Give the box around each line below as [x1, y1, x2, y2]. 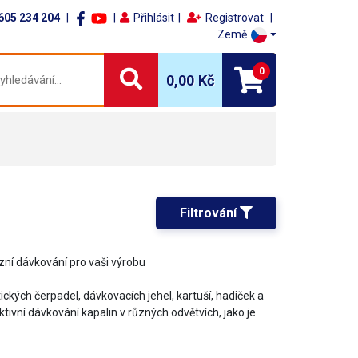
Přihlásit [133, 11, 174, 24]
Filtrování [180, 205, 240, 221]
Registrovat [205, 11, 264, 24]
